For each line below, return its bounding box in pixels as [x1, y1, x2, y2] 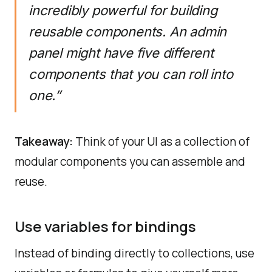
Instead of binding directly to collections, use [15, 245, 254, 261]
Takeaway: [15, 134, 73, 149]
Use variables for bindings [15, 216, 196, 236]
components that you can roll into [29, 66, 233, 82]
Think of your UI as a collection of [73, 134, 250, 149]
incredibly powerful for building [29, 2, 217, 18]
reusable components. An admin [29, 24, 227, 39]
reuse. [15, 174, 47, 189]
